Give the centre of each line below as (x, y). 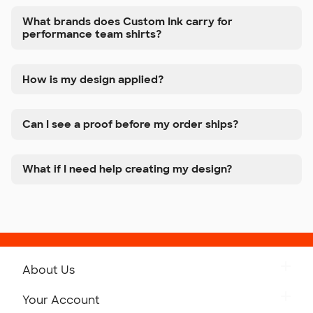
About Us (49, 270)
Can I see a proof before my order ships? (130, 124)
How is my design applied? (93, 79)
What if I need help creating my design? (127, 169)
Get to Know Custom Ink (104, 290)
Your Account (61, 300)
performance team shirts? (92, 35)
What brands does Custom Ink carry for (128, 22)
